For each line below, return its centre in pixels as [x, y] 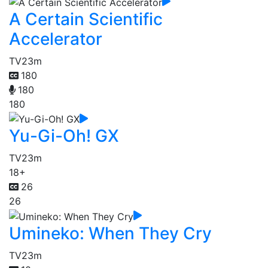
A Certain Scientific [86, 19]
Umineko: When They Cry [110, 233]
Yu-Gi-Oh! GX [64, 136]
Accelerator [56, 39]
